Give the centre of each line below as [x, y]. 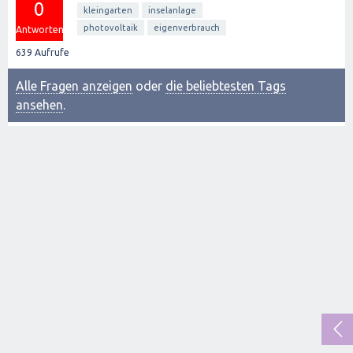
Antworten [40, 30]
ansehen [39, 105]
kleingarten [108, 10]
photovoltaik [111, 28]
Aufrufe [51, 52]
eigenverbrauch [187, 28]
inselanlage [172, 10]
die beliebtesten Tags [226, 86]
